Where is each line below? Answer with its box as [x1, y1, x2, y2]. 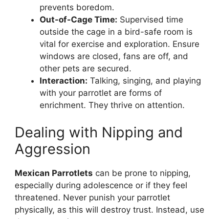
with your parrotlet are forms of [40, 88, 162, 98]
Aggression [15, 140, 90, 157]
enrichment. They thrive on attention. [40, 100, 185, 110]
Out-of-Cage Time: [40, 15, 117, 25]
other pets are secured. [40, 64, 131, 74]
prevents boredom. [40, 2, 114, 13]
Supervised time [117, 15, 183, 25]
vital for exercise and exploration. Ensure [40, 39, 199, 49]
